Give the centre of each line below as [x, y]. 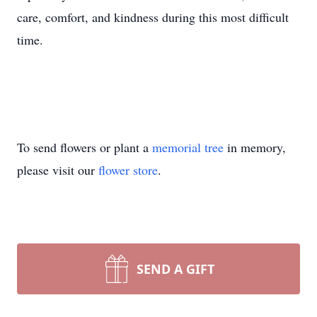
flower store [128, 170]
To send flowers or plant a [85, 147]
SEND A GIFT [175, 269]
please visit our [58, 170]
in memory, [255, 147]
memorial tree [188, 147]
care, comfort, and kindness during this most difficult [153, 17]
